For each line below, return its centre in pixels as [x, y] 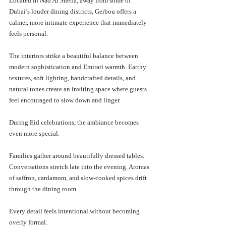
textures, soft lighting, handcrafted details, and [73, 78]
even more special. [34, 134]
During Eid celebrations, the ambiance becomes [75, 123]
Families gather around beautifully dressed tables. [77, 156]
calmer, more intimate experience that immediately [79, 23]
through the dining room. [43, 189]
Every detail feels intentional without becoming [75, 211]
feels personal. [29, 34]
